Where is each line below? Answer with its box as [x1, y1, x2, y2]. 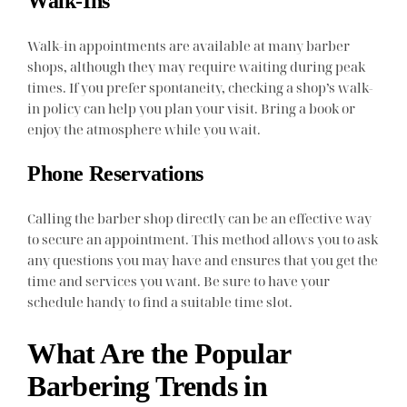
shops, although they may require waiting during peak [27, 57, 366, 76]
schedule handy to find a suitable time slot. [27, 293, 293, 312]
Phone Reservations [27, 162, 203, 186]
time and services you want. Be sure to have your [27, 272, 331, 291]
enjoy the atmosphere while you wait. [27, 120, 262, 139]
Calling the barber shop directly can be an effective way [27, 209, 372, 228]
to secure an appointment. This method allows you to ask [27, 230, 379, 249]
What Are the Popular [27, 336, 291, 370]
